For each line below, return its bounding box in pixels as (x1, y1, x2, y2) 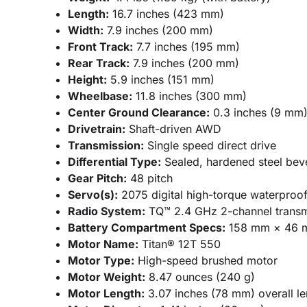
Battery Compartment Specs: (68, 221, 225, 234)
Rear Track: (68, 56, 130, 70)
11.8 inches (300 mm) (132, 89, 247, 103)
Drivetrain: (68, 122, 125, 136)
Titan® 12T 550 (138, 237, 221, 251)
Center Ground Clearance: (68, 106, 210, 119)
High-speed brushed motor (134, 254, 278, 267)
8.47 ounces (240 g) (145, 270, 255, 284)
